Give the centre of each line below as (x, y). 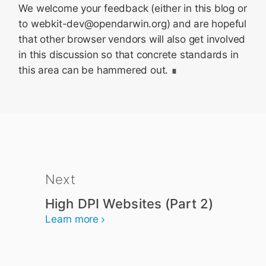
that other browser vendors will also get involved (132, 39)
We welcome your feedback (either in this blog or (133, 8)
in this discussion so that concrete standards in (129, 55)
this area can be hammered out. (94, 70)
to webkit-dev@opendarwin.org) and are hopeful (132, 24)
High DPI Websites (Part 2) (129, 204)
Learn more (72, 219)
